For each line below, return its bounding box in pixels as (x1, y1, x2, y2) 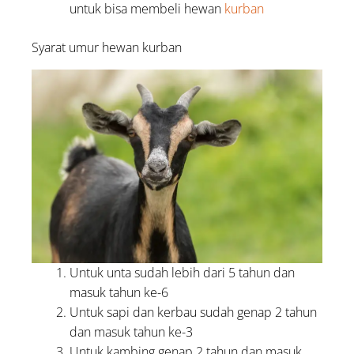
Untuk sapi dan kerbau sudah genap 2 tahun (70, 303, 318, 321)
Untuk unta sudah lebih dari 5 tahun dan (70, 263, 296, 281)
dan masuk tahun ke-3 (70, 322, 194, 341)
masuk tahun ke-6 (70, 283, 169, 301)
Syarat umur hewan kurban (32, 39, 183, 57)
